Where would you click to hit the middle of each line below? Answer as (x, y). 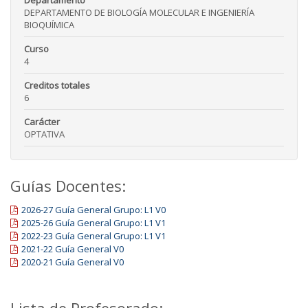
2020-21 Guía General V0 (73, 262)
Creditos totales (57, 86)
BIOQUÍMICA (49, 25)
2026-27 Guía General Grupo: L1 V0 (93, 210)
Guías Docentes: (68, 186)
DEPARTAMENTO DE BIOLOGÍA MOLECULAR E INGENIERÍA (139, 13)
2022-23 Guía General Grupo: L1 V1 (93, 236)
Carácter (42, 122)
